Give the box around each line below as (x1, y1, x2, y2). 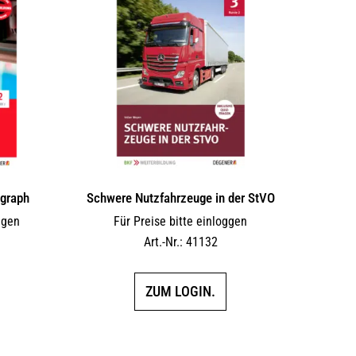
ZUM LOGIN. (145, 283, 216, 300)
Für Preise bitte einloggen (114, 214, 248, 230)
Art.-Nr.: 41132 (143, 234, 218, 250)
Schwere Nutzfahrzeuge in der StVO (86, 190, 275, 207)
